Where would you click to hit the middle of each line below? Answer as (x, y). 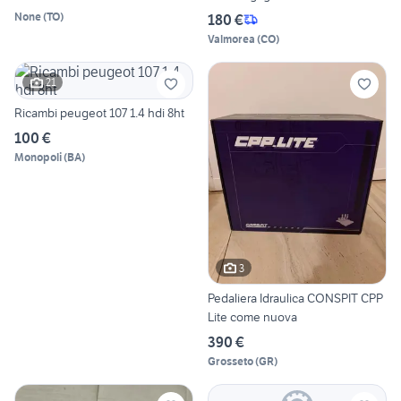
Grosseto (230, 362)
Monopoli (38, 157)
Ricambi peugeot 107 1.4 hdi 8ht (99, 112)
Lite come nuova (252, 317)
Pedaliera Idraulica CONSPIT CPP (295, 299)
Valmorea (231, 38)
